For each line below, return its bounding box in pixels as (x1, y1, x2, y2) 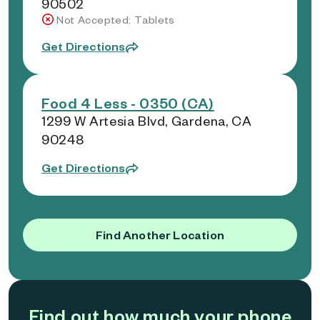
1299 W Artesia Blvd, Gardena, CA (41, 112, 252, 129)
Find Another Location (96, 227, 224, 242)
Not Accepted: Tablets (56, 13, 175, 26)
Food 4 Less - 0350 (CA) (41, 94, 214, 112)
